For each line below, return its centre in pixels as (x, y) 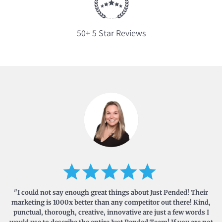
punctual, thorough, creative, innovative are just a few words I (111, 212)
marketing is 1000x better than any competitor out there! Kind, (111, 202)
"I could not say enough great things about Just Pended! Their (111, 192)
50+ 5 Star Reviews (111, 33)
